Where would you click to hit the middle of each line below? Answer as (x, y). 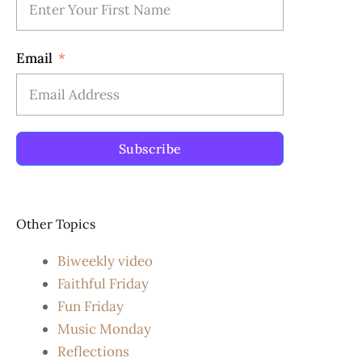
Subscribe (150, 149)
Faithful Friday (103, 284)
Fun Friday (90, 307)
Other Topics (56, 224)
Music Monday (104, 329)
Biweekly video (105, 261)
